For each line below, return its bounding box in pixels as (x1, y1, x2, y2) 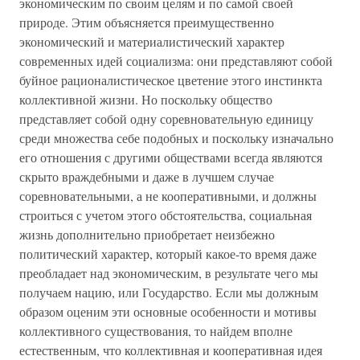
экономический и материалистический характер (19, 33, 284, 50)
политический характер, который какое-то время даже (19, 245, 317, 262)
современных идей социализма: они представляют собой (19, 52, 333, 69)
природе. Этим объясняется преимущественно (19, 14, 274, 31)
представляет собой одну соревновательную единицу (19, 110, 313, 127)
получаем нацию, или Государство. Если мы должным (19, 284, 318, 301)
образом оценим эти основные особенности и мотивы (19, 303, 317, 320)
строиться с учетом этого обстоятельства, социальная (19, 207, 312, 223)
